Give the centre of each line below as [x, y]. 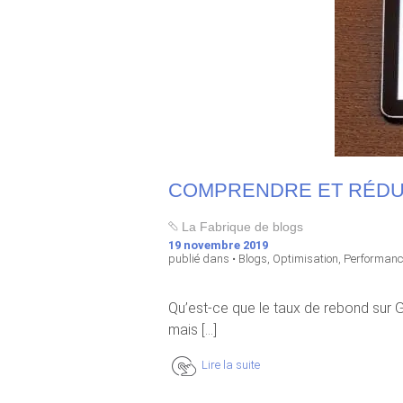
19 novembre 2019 [218, 245]
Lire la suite [231, 365]
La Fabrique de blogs [241, 227]
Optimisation [305, 259]
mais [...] [193, 330]
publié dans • [203, 259]
